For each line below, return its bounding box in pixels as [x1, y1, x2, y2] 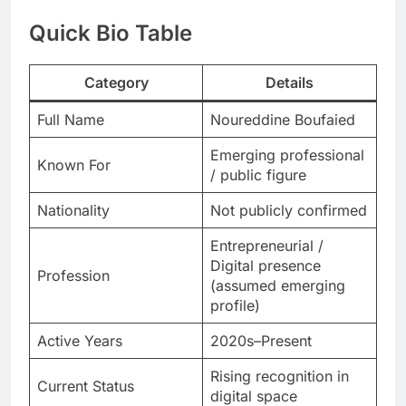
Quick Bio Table [29, 20, 192, 47]
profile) [210, 295, 260, 314]
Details [266, 72, 314, 92]
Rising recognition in [210, 366, 349, 385]
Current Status [37, 376, 134, 395]
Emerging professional [210, 145, 364, 164]
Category [83, 72, 149, 92]
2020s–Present [210, 331, 312, 350]
